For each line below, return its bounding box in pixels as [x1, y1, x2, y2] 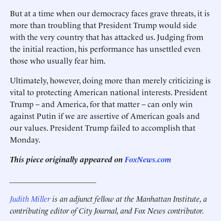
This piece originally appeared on [10, 153, 125, 164]
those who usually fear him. [10, 55, 106, 66]
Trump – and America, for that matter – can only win [10, 98, 193, 109]
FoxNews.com [125, 153, 171, 164]
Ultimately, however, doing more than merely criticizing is [10, 74, 211, 85]
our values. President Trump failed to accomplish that [10, 122, 195, 133]
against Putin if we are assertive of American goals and [10, 110, 200, 121]
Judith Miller [10, 193, 50, 204]
